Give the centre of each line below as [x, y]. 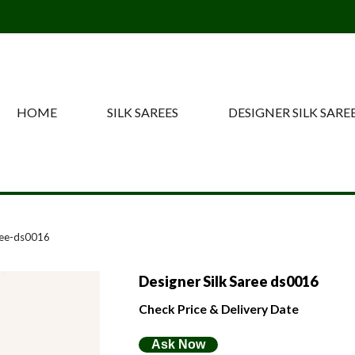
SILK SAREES [143, 112]
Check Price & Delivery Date [219, 309]
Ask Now [178, 344]
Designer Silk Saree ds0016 [228, 281]
